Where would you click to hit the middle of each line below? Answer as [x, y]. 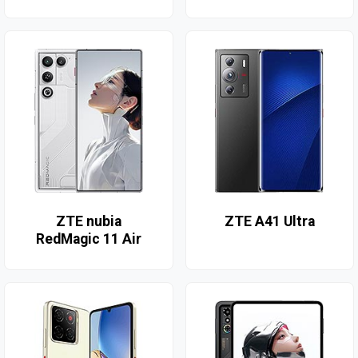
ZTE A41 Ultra [269, 222]
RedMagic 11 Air [88, 239]
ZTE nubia [88, 222]
